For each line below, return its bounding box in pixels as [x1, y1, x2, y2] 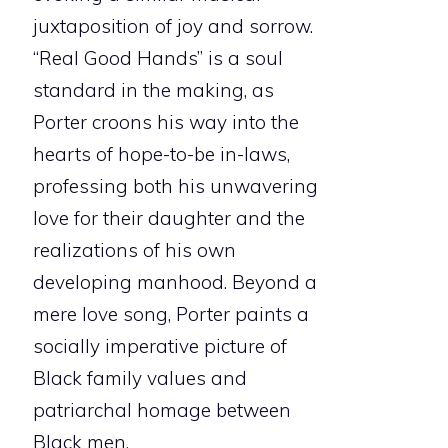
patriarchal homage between [33, 398, 291, 423]
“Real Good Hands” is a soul [33, 46, 283, 71]
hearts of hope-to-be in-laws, [33, 142, 290, 167]
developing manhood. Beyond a [33, 270, 317, 295]
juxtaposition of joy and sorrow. [33, 14, 313, 39]
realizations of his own [33, 238, 236, 263]
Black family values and [33, 366, 247, 391]
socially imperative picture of [33, 334, 287, 359]
